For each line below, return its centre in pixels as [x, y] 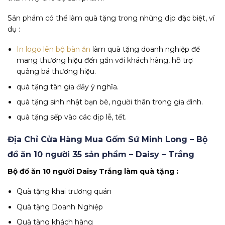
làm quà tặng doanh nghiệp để [145, 49]
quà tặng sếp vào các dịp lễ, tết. [72, 117]
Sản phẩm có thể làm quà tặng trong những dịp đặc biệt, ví [111, 18]
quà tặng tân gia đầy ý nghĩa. [68, 87]
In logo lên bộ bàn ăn [54, 49]
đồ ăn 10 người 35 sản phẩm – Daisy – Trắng [101, 155]
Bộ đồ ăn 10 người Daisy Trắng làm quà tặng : [93, 172]
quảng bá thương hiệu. [57, 72]
